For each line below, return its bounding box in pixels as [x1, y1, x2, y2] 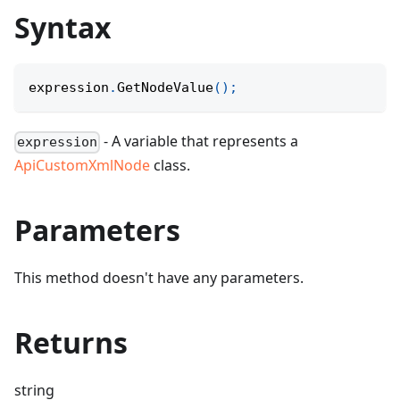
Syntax [14, 8, 112, 47]
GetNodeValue [117, 79, 213, 96]
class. [150, 155, 190, 176]
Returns [14, 323, 128, 362]
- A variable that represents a [100, 131, 299, 152]
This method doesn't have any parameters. [14, 268, 304, 288]
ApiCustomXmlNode [14, 155, 150, 176]
